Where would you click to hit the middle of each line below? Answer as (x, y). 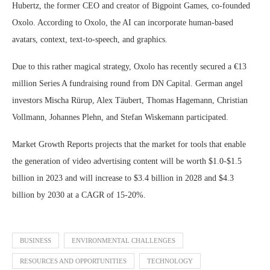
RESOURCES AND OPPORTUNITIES (73, 261)
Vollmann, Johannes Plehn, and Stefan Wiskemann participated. (120, 118)
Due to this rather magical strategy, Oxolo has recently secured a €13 (129, 67)
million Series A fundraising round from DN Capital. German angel (127, 84)
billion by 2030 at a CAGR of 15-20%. (79, 195)
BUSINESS (36, 241)
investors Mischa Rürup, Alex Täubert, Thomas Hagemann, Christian (130, 101)
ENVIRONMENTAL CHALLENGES (124, 241)
